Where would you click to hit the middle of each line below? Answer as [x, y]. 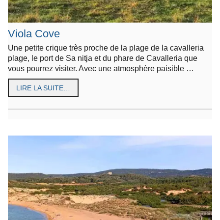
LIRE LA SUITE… [43, 88]
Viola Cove [34, 34]
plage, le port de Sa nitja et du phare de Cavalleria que [103, 58]
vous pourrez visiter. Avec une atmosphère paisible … [101, 69]
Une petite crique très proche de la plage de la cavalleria [106, 48]
